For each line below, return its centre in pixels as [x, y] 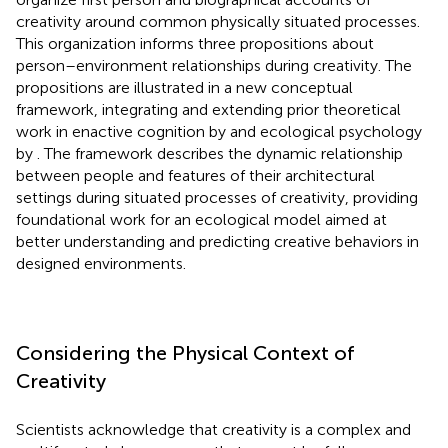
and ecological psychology [326, 131]
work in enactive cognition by [123, 131]
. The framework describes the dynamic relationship [220, 153]
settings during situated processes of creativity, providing [217, 197]
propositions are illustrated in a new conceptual [184, 87]
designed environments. [101, 263]
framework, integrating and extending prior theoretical [208, 109]
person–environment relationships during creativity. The [214, 65]
